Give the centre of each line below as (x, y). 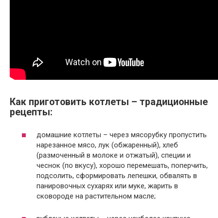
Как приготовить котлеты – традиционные (109, 102)
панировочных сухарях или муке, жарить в (107, 186)
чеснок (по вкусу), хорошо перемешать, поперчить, (122, 165)
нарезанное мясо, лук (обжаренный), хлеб (107, 145)
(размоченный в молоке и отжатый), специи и (114, 155)
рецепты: (31, 112)
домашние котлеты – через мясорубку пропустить (122, 135)
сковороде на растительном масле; (96, 196)
